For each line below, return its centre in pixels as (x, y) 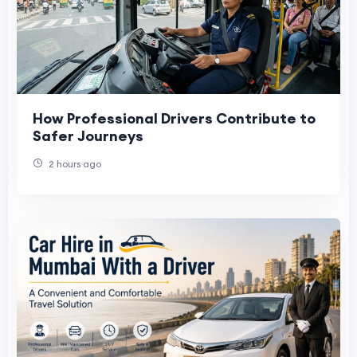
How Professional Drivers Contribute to (174, 118)
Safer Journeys (88, 135)
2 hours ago (74, 163)
